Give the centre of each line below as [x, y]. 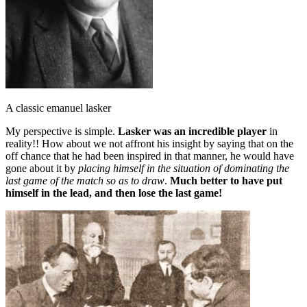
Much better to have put [226, 181]
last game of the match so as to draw [85, 181]
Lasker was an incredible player [192, 131]
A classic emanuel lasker [58, 108]
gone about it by [42, 168]
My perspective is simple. [62, 131]
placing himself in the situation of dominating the [184, 168]
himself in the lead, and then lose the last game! [114, 193]
